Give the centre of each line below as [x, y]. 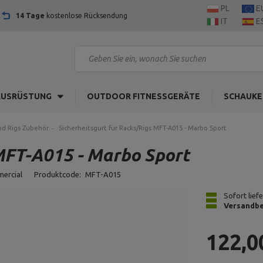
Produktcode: [58, 174]
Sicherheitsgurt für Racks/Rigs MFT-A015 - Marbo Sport [143, 128]
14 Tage [30, 16]
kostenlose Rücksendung [86, 16]
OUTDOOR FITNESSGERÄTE [144, 96]
